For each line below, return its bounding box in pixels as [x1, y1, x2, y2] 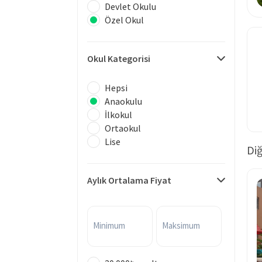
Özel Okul [105, 13, 144, 26]
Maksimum [162, 220, 200, 231]
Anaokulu [105, 95, 142, 107]
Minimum [93, 220, 125, 231]
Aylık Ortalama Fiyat [87, 174, 171, 186]
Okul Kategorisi [87, 53, 150, 64]
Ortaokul [105, 122, 141, 134]
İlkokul [105, 108, 132, 120]
